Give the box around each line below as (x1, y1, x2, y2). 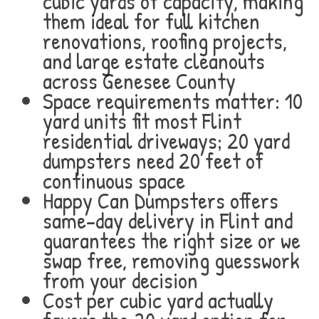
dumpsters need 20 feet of (43, 145, 263, 176)
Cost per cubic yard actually (43, 285, 273, 315)
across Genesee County (43, 66, 236, 96)
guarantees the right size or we (43, 225, 300, 256)
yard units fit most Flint (43, 105, 241, 136)
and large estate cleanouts (43, 46, 265, 76)
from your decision (43, 265, 198, 296)
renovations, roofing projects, (43, 26, 287, 56)
